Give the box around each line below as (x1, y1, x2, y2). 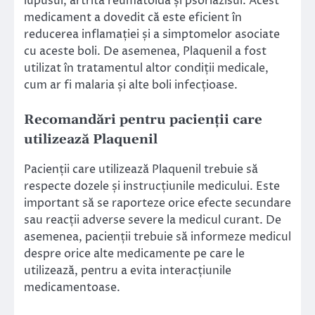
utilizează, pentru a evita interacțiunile (24, 263, 231, 279)
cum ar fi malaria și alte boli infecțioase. (24, 77, 238, 94)
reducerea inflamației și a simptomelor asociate (24, 27, 280, 43)
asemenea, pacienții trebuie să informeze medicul (24, 229, 291, 245)
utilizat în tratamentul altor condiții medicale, (24, 60, 269, 77)
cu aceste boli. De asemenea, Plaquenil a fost (24, 44, 266, 60)
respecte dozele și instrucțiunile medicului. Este (24, 179, 280, 195)
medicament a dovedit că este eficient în (24, 10, 242, 26)
